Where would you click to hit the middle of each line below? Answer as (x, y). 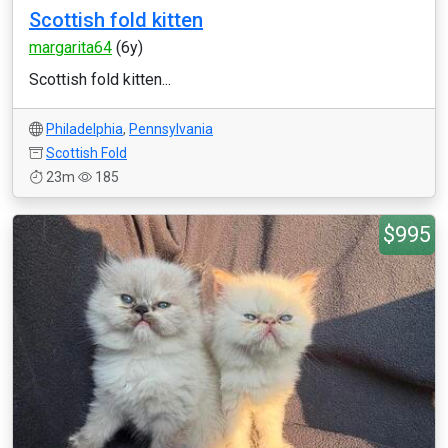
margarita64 (70, 47)
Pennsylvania (171, 129)
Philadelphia (84, 129)
